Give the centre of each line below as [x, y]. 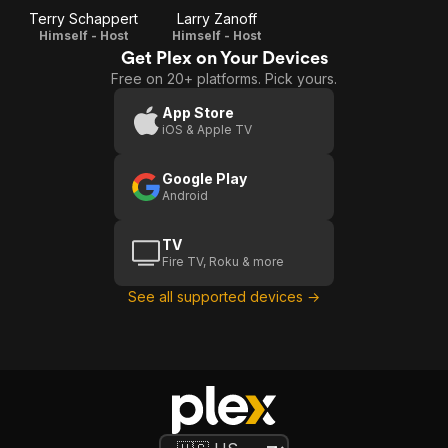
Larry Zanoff [216, 18]
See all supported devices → [224, 296]
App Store [198, 112]
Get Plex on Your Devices [224, 57]
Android [185, 195]
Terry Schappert [84, 18]
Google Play [204, 178]
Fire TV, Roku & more [223, 261]
